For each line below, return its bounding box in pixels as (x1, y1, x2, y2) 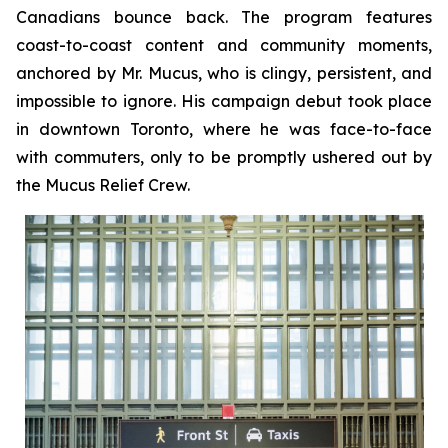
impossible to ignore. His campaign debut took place (16, 90, 432, 111)
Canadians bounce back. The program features (16, 6, 432, 27)
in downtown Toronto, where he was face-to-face (16, 118, 432, 139)
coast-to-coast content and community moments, (16, 34, 432, 55)
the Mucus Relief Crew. (16, 174, 190, 195)
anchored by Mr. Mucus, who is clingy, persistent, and (16, 62, 432, 83)
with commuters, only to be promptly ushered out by (16, 146, 432, 167)
